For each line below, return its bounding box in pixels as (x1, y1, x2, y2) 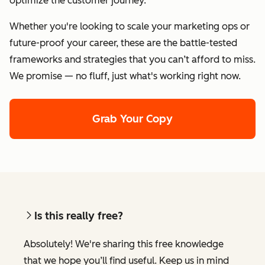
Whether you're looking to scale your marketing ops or (9, 20, 250, 32)
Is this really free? (34, 209, 123, 222)
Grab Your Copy (92, 112, 173, 125)
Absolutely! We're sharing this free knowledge (24, 238, 224, 250)
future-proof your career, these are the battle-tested (9, 37, 237, 49)
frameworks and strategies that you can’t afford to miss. (9, 53, 256, 65)
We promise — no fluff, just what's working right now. (9, 70, 241, 82)
